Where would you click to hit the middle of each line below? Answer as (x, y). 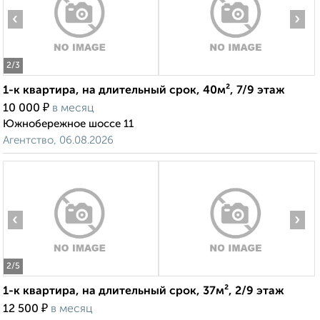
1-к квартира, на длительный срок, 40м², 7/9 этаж (144, 91)
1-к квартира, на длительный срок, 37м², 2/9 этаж (144, 292)
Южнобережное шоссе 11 (68, 124)
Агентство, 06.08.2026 (58, 141)
